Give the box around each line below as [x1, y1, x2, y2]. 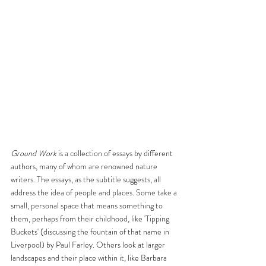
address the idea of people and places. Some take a [11, 186, 179, 198]
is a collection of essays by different [56, 147, 175, 159]
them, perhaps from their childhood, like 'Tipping [11, 212, 171, 224]
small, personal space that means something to [11, 199, 164, 211]
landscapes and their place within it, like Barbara [11, 251, 169, 264]
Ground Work [11, 147, 56, 159]
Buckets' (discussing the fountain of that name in [11, 225, 171, 237]
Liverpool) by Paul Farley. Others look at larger [11, 238, 167, 251]
